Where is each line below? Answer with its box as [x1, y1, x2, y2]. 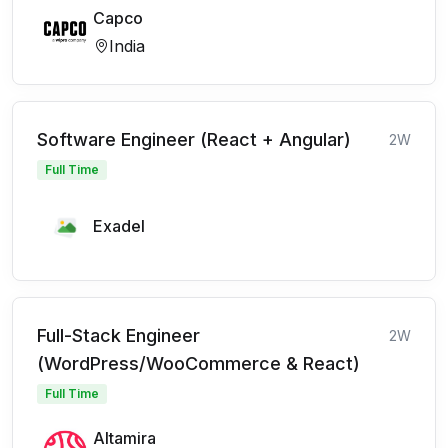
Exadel [93, 216, 145, 236]
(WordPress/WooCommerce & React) [37, 353, 360, 374]
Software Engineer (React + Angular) [37, 129, 351, 150]
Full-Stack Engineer [37, 325, 200, 346]
